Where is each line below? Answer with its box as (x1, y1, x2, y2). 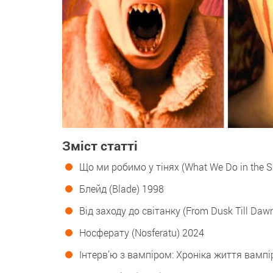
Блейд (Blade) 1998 (79, 182, 164, 195)
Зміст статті (62, 136, 138, 154)
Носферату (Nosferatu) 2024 (79, 225, 204, 239)
